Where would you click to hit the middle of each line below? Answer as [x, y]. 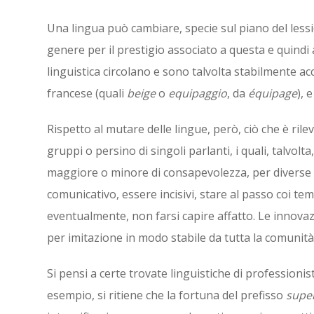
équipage [273, 93]
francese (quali [87, 93]
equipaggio [198, 93]
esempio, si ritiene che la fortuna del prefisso [166, 295]
